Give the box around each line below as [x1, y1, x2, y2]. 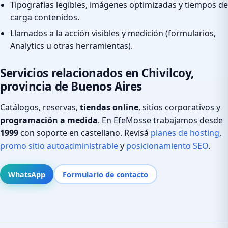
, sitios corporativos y [138, 101, 220, 113]
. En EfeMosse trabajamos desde [98, 114, 223, 126]
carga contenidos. [10, 12, 79, 23]
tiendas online [80, 101, 138, 113]
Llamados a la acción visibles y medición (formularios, [10, 27, 216, 39]
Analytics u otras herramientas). [10, 40, 133, 51]
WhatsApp [8, 169, 45, 179]
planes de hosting [151, 127, 219, 138]
